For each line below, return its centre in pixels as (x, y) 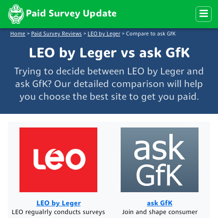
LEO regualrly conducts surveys (58, 212)
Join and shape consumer (160, 212)
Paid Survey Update (71, 14)
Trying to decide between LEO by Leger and (109, 72)
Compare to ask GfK (151, 35)
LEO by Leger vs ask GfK (109, 54)
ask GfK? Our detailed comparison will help (109, 84)
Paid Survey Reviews (56, 35)
